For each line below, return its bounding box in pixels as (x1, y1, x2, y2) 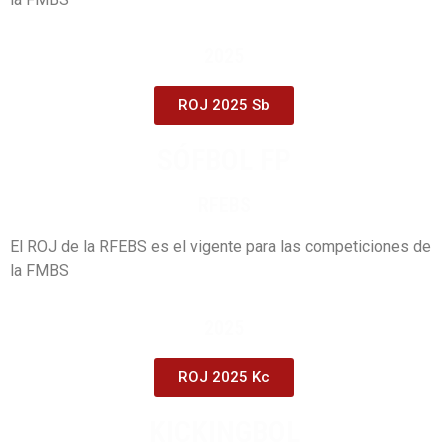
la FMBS (10, 261, 69, 281)
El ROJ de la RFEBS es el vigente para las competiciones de (10, 237, 431, 257)
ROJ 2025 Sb (178, 96, 270, 115)
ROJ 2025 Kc (178, 367, 270, 386)
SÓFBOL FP (157, 142, 291, 178)
